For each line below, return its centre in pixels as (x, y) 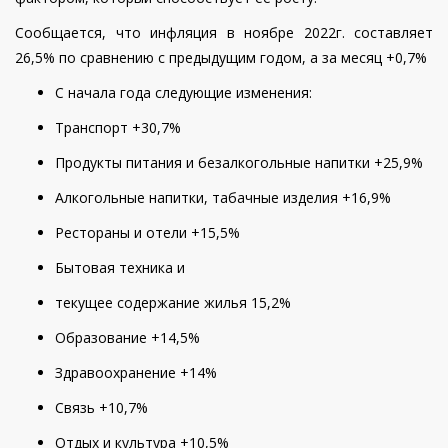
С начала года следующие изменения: (183, 93)
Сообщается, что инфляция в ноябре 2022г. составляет (224, 33)
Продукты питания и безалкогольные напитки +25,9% (239, 163)
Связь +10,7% (101, 408)
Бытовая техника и (120, 268)
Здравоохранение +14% (136, 373)
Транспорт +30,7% (118, 128)
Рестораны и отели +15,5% (147, 233)
